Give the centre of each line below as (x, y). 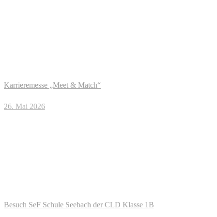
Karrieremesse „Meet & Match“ (52, 85)
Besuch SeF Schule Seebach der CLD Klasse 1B (79, 205)
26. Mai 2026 (24, 106)
